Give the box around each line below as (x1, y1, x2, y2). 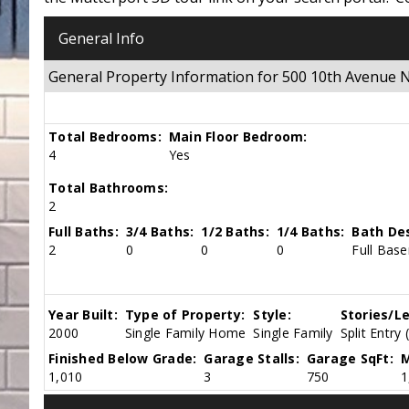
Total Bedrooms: (48, 128, 162, 146)
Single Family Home (124, 324, 246, 342)
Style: (253, 306, 291, 324)
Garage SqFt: (306, 350, 393, 368)
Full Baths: (48, 223, 119, 241)
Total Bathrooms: (48, 179, 169, 197)
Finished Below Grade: (48, 350, 197, 368)
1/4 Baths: (276, 223, 345, 241)
